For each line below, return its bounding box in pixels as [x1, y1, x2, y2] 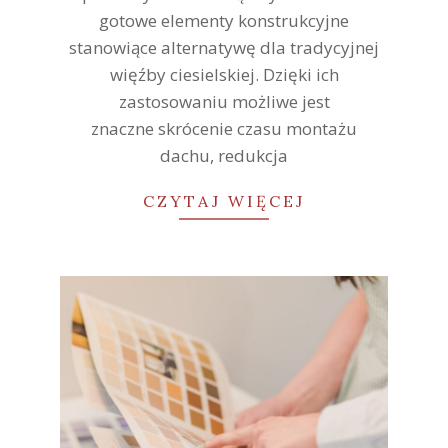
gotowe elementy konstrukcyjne [99, 8, 349, 32]
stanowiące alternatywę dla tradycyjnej [69, 35, 379, 59]
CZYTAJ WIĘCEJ [143, 190, 305, 211]
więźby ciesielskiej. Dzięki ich [109, 62, 339, 86]
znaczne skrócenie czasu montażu [91, 116, 357, 140]
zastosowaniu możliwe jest [118, 89, 330, 113]
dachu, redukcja [160, 143, 288, 167]
